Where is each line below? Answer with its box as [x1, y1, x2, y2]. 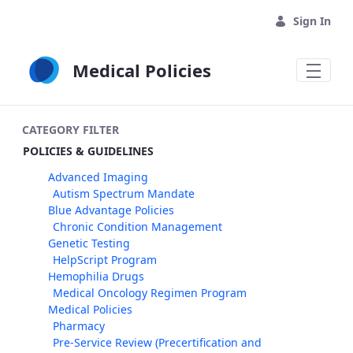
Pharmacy [53, 318, 105, 333]
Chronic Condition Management [53, 219, 222, 234]
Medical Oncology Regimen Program [53, 285, 247, 300]
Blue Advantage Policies [48, 203, 174, 217]
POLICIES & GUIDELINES [23, 143, 154, 158]
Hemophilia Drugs [48, 269, 144, 284]
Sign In [293, 13, 331, 28]
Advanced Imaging [48, 169, 148, 184]
